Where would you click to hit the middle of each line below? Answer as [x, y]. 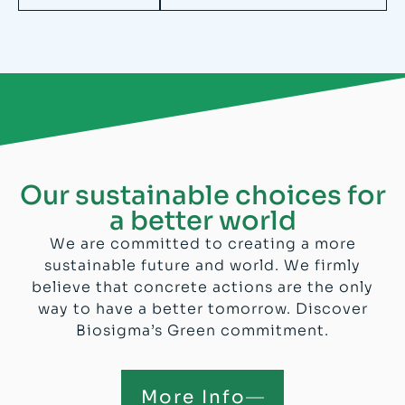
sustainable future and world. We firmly [202, 266]
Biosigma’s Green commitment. [202, 331]
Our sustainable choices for [202, 196]
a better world [202, 221]
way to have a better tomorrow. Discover [202, 309]
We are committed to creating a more [202, 244]
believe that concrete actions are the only [202, 287]
